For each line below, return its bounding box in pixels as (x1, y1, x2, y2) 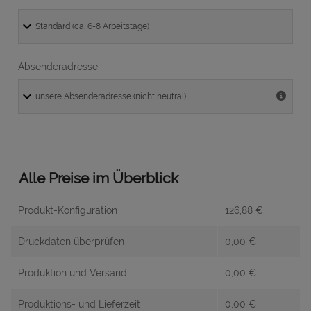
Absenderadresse (18, 61, 98, 73)
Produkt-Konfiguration (18, 205, 117, 217)
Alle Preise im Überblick (19, 169, 178, 187)
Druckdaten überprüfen (18, 236, 124, 248)
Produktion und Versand (18, 267, 127, 279)
